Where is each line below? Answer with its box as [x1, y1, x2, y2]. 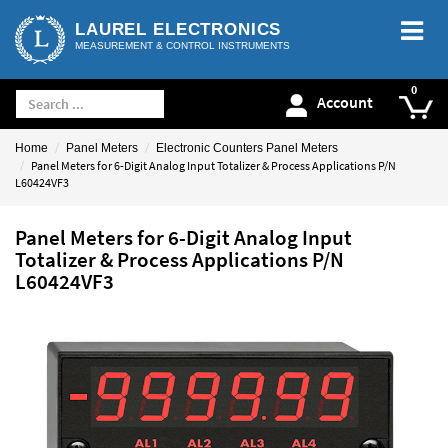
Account [317, 92, 373, 113]
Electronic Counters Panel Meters [156, 141, 338, 155]
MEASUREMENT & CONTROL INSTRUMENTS [75, 40, 290, 51]
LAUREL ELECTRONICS [75, 20, 282, 39]
